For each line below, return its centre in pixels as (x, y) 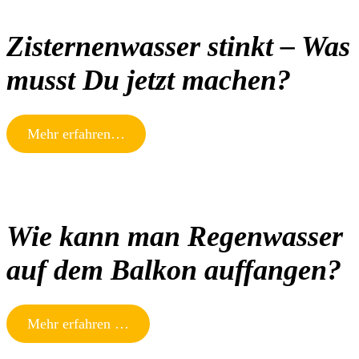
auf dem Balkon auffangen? (174, 270)
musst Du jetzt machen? (149, 80)
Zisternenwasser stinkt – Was (178, 46)
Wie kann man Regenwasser (175, 236)
